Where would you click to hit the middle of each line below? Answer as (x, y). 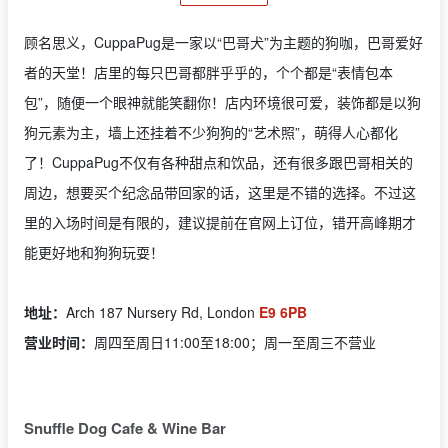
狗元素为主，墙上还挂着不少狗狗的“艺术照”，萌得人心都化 (211, 131)
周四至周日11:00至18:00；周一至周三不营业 (235, 341)
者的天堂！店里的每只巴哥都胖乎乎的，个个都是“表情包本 (208, 71)
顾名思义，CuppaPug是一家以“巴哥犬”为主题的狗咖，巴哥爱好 (223, 41)
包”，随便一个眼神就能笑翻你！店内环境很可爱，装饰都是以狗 (222, 101)
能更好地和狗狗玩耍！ (94, 251)
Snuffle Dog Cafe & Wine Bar (125, 427)
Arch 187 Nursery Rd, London (162, 311)
